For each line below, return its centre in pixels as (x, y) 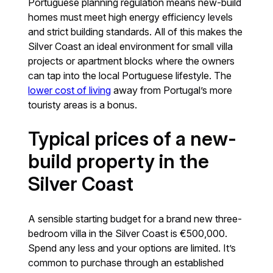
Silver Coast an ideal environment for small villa (131, 47)
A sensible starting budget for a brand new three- (135, 219)
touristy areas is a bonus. (83, 105)
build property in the (119, 162)
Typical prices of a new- (133, 139)
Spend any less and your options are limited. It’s (132, 248)
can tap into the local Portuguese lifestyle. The (130, 76)
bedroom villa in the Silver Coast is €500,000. (128, 234)
